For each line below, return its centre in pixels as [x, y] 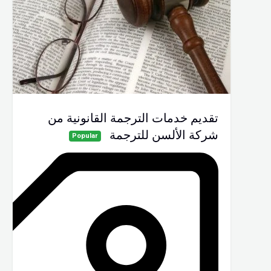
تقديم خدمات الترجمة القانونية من [133, 118]
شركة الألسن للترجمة [164, 135]
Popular [85, 135]
